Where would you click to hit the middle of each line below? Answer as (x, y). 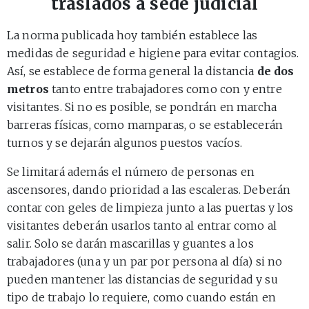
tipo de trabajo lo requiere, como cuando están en (141, 297)
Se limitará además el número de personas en (131, 171)
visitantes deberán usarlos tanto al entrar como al (142, 225)
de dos (276, 71)
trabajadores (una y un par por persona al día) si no (145, 261)
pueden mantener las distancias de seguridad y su (142, 279)
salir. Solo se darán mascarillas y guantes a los (130, 243)
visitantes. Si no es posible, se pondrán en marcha (142, 107)
